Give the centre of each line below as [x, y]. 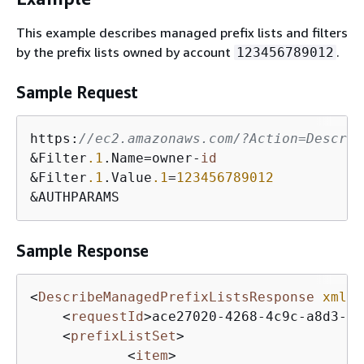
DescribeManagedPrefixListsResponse [176, 297]
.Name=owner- [152, 158]
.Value [128, 177]
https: [54, 138]
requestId [107, 316]
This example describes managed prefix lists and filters [182, 32]
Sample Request [77, 92]
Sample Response [82, 250]
